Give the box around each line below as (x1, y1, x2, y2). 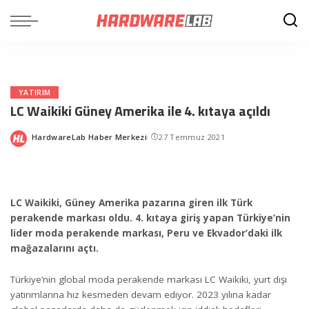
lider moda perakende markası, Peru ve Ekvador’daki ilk (10, 227, 282, 239)
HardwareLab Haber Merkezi (32, 131, 148, 142)
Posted (31, 137, 59, 147)
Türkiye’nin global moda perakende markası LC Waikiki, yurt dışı (10, 272, 287, 286)
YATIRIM (19, 88, 51, 97)
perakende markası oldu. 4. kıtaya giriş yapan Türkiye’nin (10, 212, 290, 224)
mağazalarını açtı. (10, 242, 99, 255)
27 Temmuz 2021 (159, 131, 225, 142)
